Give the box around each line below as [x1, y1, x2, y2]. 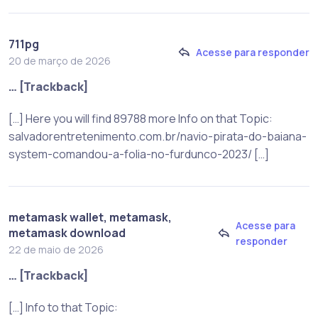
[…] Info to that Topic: [9, 299, 118, 315]
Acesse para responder [196, 45, 309, 60]
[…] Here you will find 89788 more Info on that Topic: [9, 110, 273, 126]
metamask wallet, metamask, [9, 209, 172, 225]
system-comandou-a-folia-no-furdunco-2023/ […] [9, 146, 269, 162]
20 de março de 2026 [9, 53, 111, 67]
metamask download [9, 224, 126, 241]
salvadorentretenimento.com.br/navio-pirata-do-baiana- [9, 128, 307, 144]
